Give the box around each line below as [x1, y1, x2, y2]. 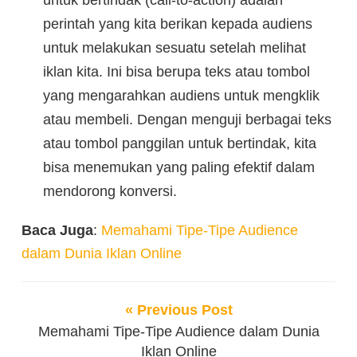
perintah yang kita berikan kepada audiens [42, 16, 312, 32]
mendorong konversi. [42, 183, 177, 199]
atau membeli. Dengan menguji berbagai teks [42, 112, 331, 127]
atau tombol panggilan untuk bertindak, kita [42, 135, 316, 151]
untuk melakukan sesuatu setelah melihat [42, 40, 306, 56]
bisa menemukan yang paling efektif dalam [42, 159, 315, 175]
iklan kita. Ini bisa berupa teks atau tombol [42, 64, 310, 80]
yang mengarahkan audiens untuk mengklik [42, 88, 320, 104]
